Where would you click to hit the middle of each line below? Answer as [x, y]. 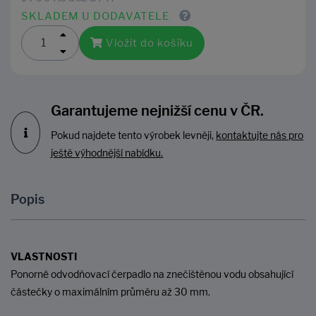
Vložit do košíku [150, 43]
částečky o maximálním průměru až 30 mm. [110, 292]
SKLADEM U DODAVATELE [95, 16]
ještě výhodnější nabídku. [107, 153]
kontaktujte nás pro [260, 135]
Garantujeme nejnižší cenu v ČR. [158, 111]
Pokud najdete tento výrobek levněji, [134, 135]
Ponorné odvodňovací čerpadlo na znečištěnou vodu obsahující [152, 274]
